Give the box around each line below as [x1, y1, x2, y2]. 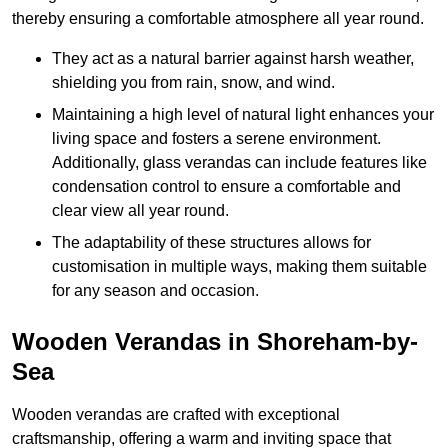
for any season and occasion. [52, 282, 259, 300]
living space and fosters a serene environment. [52, 130, 381, 148]
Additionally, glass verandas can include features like [52, 154, 427, 172]
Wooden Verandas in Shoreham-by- [12, 328, 418, 356]
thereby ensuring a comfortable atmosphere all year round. [12, 10, 424, 28]
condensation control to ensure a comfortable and [52, 178, 401, 196]
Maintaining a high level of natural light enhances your [52, 106, 434, 124]
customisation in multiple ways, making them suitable [52, 258, 427, 276]
